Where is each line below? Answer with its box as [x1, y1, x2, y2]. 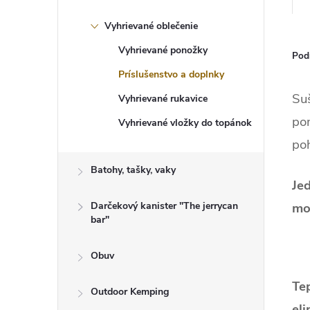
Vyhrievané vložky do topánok [118, 116, 252, 129]
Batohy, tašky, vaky [91, 163, 176, 176]
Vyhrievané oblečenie [104, 19, 198, 33]
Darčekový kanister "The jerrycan [91, 199, 238, 212]
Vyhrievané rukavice [118, 92, 208, 105]
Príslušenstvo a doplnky [118, 68, 224, 81]
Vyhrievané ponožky [118, 44, 208, 57]
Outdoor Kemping [91, 285, 169, 298]
